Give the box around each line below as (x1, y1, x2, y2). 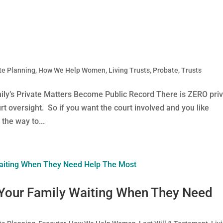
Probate (153, 66, 179, 74)
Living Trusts (109, 66, 150, 74)
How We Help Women (38, 66, 106, 74)
